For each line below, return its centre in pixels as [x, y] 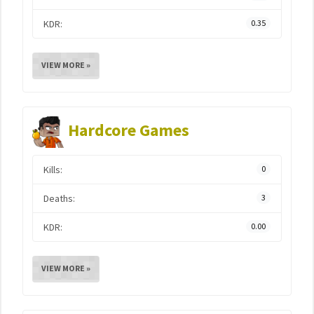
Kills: [53, 170]
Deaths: [59, 198]
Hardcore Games [129, 130]
